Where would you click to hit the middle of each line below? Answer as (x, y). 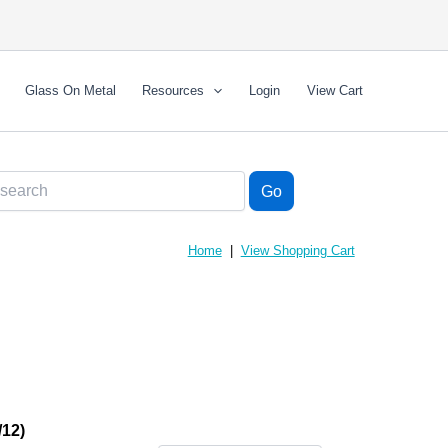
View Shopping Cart (297, 251)
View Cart (334, 90)
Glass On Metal (70, 90)
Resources (173, 90)
